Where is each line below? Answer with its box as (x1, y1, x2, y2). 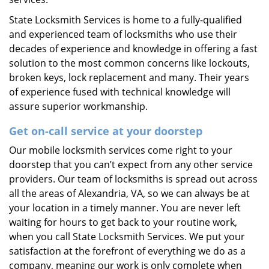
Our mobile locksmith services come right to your (9, 144, 232, 157)
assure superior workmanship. (9, 100, 148, 113)
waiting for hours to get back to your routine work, (9, 216, 237, 229)
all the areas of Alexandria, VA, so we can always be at (9, 187, 250, 200)
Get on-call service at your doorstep (9, 124, 202, 138)
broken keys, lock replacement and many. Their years (9, 71, 249, 84)
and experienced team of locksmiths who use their (9, 28, 237, 41)
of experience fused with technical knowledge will (9, 85, 231, 98)
